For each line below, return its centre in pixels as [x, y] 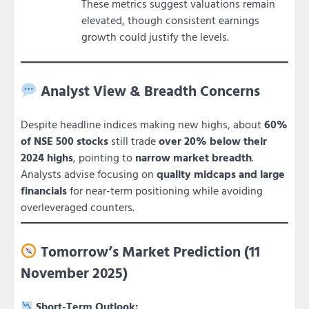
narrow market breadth [193, 157]
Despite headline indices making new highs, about [142, 124]
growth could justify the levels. [155, 37]
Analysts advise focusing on [89, 174]
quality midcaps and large [221, 174]
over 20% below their [213, 141]
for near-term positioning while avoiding [165, 190]
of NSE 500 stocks [64, 141]
